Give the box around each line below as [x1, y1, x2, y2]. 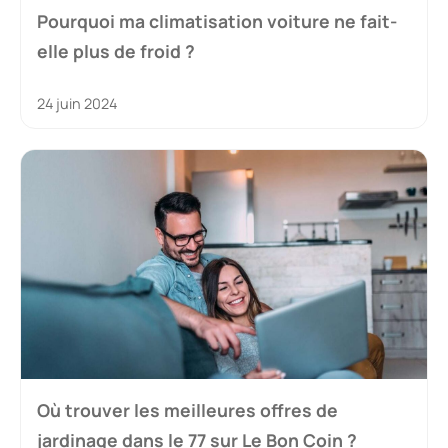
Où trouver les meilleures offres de [37, 397, 338, 422]
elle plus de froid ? [37, 39, 195, 64]
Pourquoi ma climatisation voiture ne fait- [37, 9, 397, 34]
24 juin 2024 [37, 94, 117, 114]
